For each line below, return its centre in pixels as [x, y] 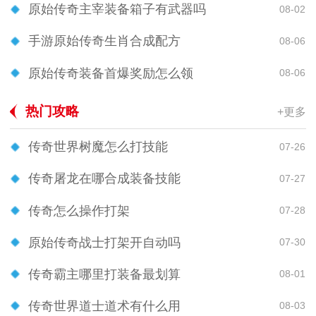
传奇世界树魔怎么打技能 [98, 147]
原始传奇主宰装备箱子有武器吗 [117, 10]
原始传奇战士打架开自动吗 [104, 242]
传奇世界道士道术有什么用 [104, 306]
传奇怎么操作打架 [79, 211]
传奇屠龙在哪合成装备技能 [104, 179]
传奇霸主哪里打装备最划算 [104, 274]
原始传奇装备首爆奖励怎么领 [111, 73]
